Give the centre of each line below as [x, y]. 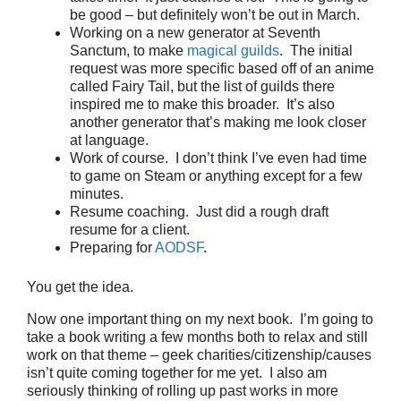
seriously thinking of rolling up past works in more [183, 391]
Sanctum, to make [128, 51]
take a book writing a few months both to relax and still [197, 337]
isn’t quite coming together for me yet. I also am [177, 373]
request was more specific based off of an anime [222, 68]
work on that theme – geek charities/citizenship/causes [199, 355]
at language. [109, 140]
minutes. [97, 194]
